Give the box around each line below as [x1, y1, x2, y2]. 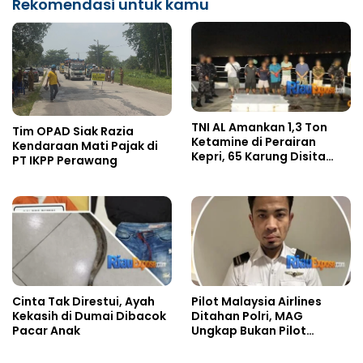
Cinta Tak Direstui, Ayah [12, 293, 155, 310]
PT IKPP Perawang [12, 152, 117, 169]
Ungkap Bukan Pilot [191, 322, 306, 340]
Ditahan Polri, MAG [191, 308, 303, 325]
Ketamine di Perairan [191, 133, 316, 150]
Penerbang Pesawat [191, 337, 312, 354]
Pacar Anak [12, 322, 80, 340]
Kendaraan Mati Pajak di [12, 138, 158, 155]
